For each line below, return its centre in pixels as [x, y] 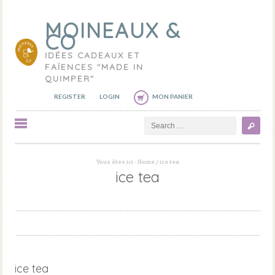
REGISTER [70, 96]
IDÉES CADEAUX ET [92, 55]
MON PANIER [172, 96]
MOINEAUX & [113, 30]
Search [156, 120]
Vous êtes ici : [117, 161]
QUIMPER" [69, 78]
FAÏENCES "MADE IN [94, 67]
